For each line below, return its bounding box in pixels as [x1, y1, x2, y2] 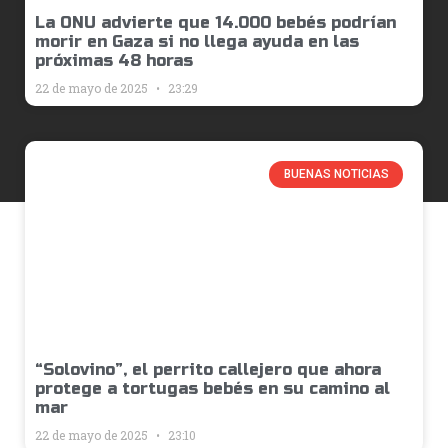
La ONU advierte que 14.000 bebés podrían [35, 13, 396, 33]
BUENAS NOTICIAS [283, 167, 389, 182]
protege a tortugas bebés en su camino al [35, 379, 390, 399]
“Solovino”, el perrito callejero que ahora [35, 360, 381, 380]
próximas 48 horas [35, 51, 193, 71]
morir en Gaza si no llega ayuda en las [35, 32, 359, 52]
